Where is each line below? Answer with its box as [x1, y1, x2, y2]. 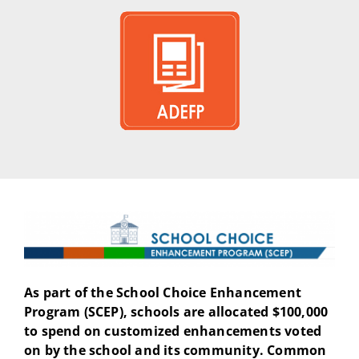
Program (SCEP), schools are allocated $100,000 [23, 303, 329, 321]
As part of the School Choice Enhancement [23, 284, 301, 302]
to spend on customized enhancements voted [23, 322, 322, 341]
